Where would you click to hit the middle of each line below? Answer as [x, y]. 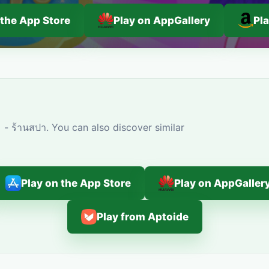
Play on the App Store [76, 183]
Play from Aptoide [142, 217]
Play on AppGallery [162, 20]
